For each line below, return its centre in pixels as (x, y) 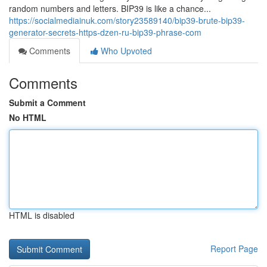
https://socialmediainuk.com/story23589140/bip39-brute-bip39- (127, 20)
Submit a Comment (47, 103)
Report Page (234, 249)
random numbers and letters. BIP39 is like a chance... (110, 8)
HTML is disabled (42, 215)
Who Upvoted (125, 51)
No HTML (28, 117)
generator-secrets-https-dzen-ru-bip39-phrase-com (105, 32)
